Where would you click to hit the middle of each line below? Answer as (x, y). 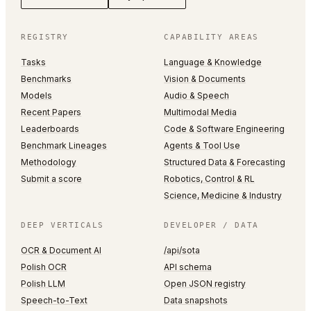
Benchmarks (47, 79)
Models (37, 96)
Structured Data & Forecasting (225, 162)
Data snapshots (196, 301)
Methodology (49, 162)
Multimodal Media (200, 112)
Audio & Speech (196, 96)
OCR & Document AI (61, 251)
